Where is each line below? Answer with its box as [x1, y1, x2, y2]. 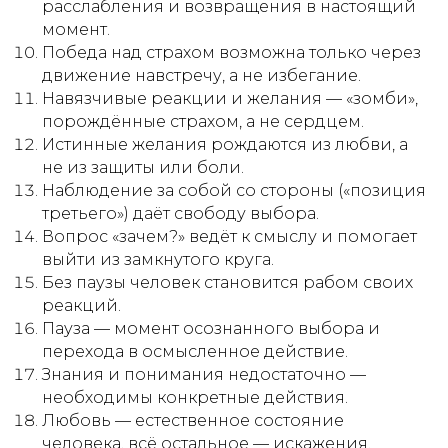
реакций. [42, 296, 121, 315]
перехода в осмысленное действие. [42, 342, 348, 361]
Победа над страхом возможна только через [42, 43, 421, 62]
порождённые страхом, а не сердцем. [42, 112, 364, 131]
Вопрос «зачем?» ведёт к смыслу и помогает [42, 227, 417, 246]
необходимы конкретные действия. [42, 388, 348, 407]
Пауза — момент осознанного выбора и [42, 319, 380, 338]
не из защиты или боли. [42, 158, 244, 177]
